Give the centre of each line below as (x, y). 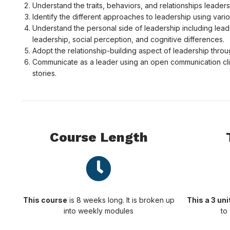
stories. (44, 73)
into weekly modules (99, 211)
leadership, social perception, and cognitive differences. (128, 40)
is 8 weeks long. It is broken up (121, 200)
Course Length (99, 137)
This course (45, 200)
